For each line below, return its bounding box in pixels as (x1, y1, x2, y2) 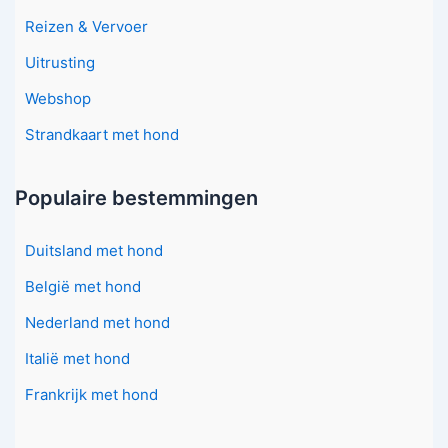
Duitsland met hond (25, 241, 163, 261)
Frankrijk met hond (25, 385, 158, 405)
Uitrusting (25, 53, 95, 73)
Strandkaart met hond (25, 125, 179, 145)
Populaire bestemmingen (15, 186, 258, 211)
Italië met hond (25, 349, 130, 369)
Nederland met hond (25, 313, 170, 333)
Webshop (25, 89, 91, 109)
